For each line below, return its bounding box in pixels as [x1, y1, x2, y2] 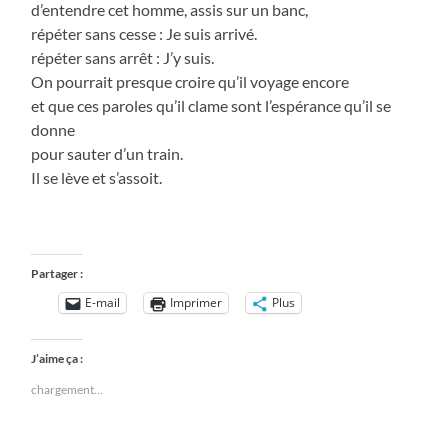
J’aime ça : [31, 350, 84, 366]
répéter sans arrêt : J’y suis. [31, 47, 215, 67]
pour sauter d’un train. [31, 143, 184, 163]
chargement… [31, 381, 104, 397]
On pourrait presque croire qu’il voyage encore [31, 71, 350, 91]
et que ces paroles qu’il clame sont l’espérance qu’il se [31, 95, 392, 115]
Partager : [31, 265, 84, 281]
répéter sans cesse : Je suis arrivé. [31, 23, 258, 43]
